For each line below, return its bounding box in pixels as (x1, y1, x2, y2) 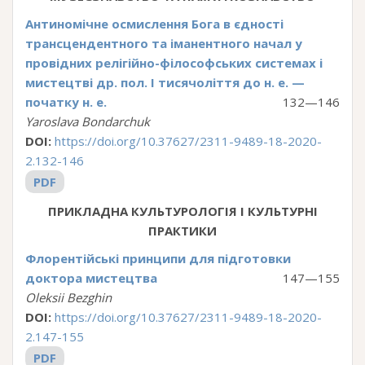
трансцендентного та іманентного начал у (25, 35, 302, 51)
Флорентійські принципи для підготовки (25, 250, 291, 266)
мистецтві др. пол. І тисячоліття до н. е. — (25, 74, 305, 90)
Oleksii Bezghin (25, 289, 112, 306)
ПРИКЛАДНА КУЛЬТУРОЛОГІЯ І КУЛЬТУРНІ (47, 203, 318, 219)
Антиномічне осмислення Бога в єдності (25, 15, 284, 32)
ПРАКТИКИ (148, 222, 217, 239)
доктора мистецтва (25, 270, 157, 286)
